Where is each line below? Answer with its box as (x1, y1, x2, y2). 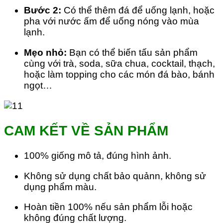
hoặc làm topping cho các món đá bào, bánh (24, 69, 215, 80)
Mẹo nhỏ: (24, 47, 67, 58)
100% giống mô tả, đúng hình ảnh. (24, 150, 171, 161)
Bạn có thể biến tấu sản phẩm (67, 47, 198, 58)
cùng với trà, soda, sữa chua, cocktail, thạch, (24, 58, 215, 69)
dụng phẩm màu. (24, 181, 97, 192)
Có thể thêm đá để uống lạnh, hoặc (61, 5, 215, 16)
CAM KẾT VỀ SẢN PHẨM (4, 122, 168, 138)
